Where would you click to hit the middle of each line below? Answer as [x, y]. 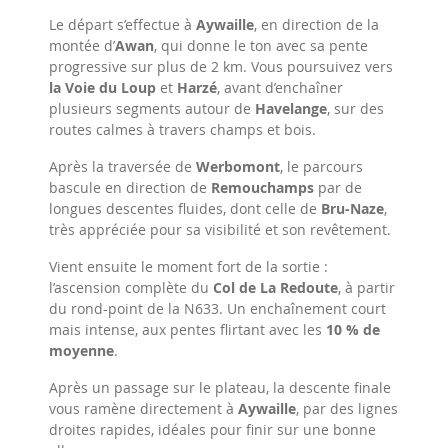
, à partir [366, 287]
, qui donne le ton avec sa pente [261, 45]
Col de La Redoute [275, 287]
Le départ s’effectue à [122, 24]
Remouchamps [262, 187]
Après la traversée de [122, 166]
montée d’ [82, 45]
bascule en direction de [130, 187]
